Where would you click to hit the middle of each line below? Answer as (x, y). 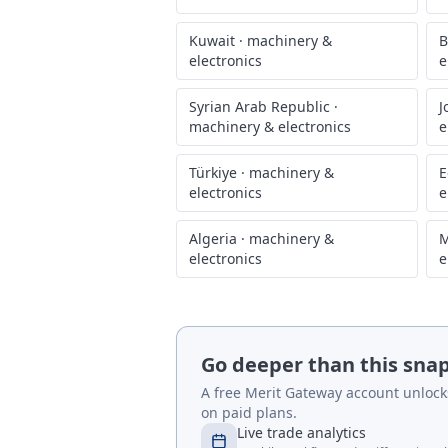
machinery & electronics (270, 126)
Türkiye (213, 172)
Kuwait (212, 40)
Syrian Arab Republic (259, 106)
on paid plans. (249, 412)
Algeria (213, 238)
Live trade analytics (301, 432)
